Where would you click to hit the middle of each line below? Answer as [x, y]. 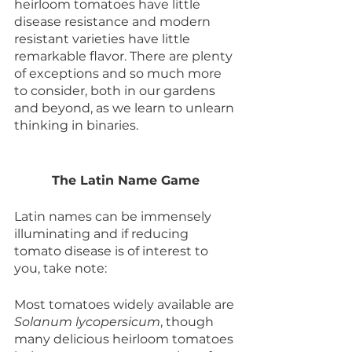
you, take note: [60, 269]
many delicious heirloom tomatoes [125, 339]
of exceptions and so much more [119, 74]
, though [189, 322]
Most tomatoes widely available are [126, 305]
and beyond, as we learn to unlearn [126, 108]
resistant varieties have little [104, 39]
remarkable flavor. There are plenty [125, 57]
